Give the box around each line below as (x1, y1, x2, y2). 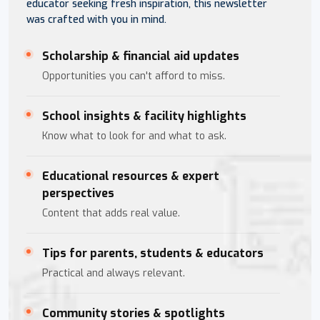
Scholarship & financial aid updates (42, 49, 239, 64)
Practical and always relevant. (42, 266, 185, 281)
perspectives (42, 186, 114, 201)
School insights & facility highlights (42, 109, 246, 124)
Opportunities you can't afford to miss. (42, 69, 225, 84)
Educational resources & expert (42, 169, 219, 184)
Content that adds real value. (42, 206, 180, 221)
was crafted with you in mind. (26, 13, 166, 27)
